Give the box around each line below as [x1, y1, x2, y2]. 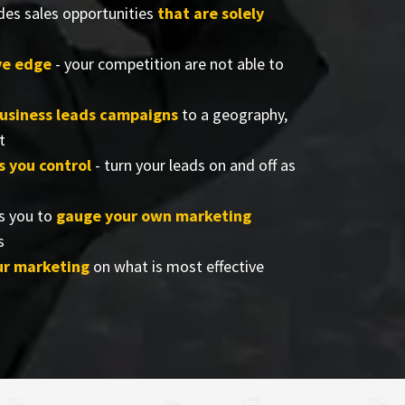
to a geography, [182, 104, 287, 125]
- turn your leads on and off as [95, 155, 296, 175]
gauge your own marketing [56, 205, 251, 226]
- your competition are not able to [55, 53, 284, 74]
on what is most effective [93, 256, 264, 277]
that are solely [157, 3, 264, 24]
